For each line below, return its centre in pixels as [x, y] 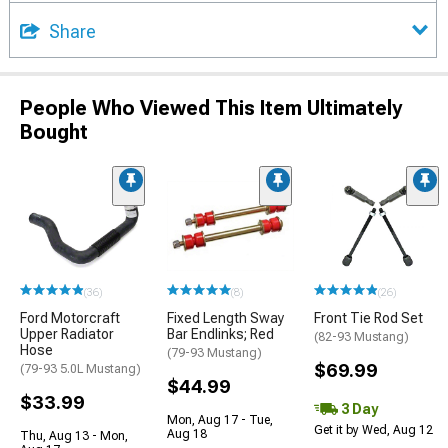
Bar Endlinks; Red [220, 333]
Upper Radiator [67, 333]
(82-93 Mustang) [361, 336]
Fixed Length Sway [225, 317]
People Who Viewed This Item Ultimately [211, 108]
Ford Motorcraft [70, 317]
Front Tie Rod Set [368, 317]
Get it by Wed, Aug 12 [373, 429]
